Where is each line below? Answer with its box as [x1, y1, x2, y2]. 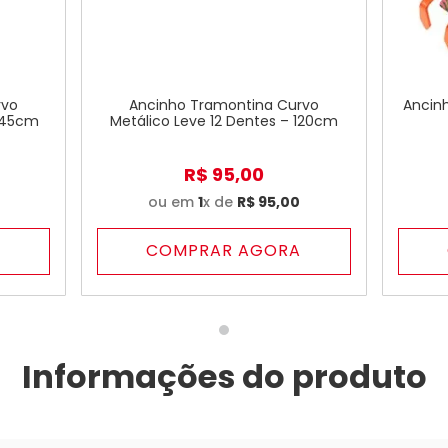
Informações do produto [21, 353, 427, 399]
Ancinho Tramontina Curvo [128, 95, 319, 116]
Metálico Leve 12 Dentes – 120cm [109, 111, 338, 132]
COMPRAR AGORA [146, 239, 302, 263]
